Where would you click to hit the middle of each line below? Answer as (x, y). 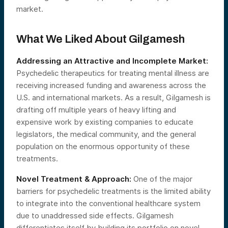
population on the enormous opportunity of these (103, 146)
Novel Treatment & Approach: (74, 179)
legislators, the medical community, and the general (106, 134)
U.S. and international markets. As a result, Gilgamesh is (113, 97)
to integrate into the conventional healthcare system (108, 203)
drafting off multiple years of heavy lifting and (96, 110)
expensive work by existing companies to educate (105, 122)
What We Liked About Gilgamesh (101, 39)
